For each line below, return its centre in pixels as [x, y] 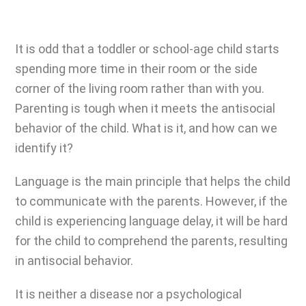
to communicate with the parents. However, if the [151, 201]
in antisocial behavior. [74, 261]
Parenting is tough [65, 108]
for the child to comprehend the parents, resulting [151, 241]
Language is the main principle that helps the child [153, 181]
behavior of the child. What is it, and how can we [146, 128]
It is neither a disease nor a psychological [128, 294]
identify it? [44, 148]
